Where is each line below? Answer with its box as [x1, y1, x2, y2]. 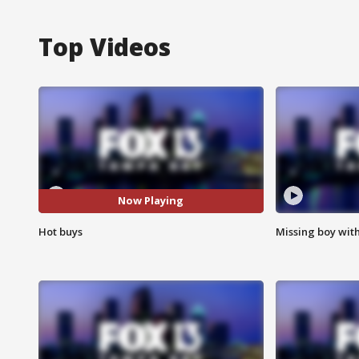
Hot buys [38, 224, 83, 239]
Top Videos [38, 30, 171, 63]
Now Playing [118, 193, 184, 208]
